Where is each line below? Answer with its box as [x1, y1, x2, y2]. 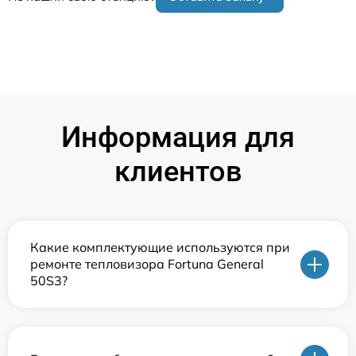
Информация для [61, 121, 295, 155]
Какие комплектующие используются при [30, 239, 290, 256]
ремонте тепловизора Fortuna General [30, 256, 264, 273]
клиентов [114, 155, 242, 189]
